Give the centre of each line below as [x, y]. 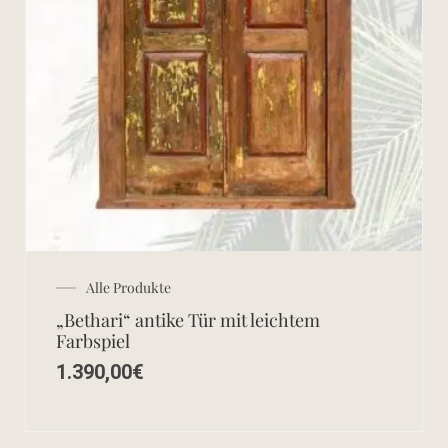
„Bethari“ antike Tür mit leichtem [188, 319]
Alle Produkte [128, 287]
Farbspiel [93, 340]
